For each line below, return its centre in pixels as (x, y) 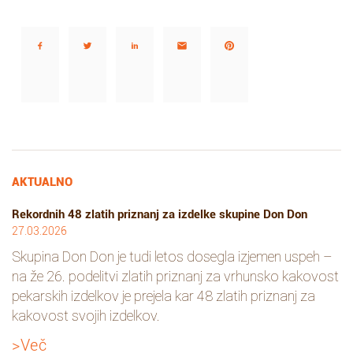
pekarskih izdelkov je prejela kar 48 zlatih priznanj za (163, 296)
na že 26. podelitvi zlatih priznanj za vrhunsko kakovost (175, 276)
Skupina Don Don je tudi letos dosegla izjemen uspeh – (172, 256)
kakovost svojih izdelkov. (86, 316)
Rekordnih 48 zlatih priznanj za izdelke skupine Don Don (160, 214)
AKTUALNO (42, 182)
